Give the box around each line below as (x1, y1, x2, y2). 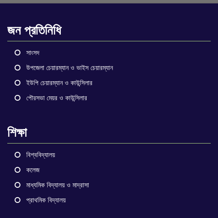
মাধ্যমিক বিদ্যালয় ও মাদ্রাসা (24, 181, 89, 189)
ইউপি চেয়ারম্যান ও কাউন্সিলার (24, 78, 92, 87)
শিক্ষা (7, 125, 27, 140)
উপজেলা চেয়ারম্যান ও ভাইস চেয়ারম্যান (24, 63, 113, 72)
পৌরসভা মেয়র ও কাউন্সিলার (24, 93, 87, 102)
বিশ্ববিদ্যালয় (24, 150, 55, 159)
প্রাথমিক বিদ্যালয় (24, 196, 66, 204)
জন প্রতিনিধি (7, 22, 61, 37)
